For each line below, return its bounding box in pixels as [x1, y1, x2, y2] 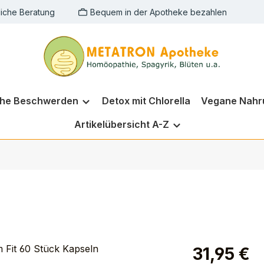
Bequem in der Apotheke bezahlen [90, 6, 227, 17]
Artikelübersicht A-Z [74, 118, 169, 130]
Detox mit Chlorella [101, 95, 190, 107]
